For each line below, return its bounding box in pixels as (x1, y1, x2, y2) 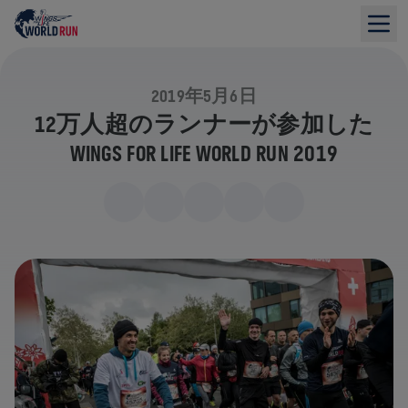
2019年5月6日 (151, 87, 257, 106)
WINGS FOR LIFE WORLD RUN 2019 (69, 140, 339, 166)
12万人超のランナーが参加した (34, 111, 374, 137)
